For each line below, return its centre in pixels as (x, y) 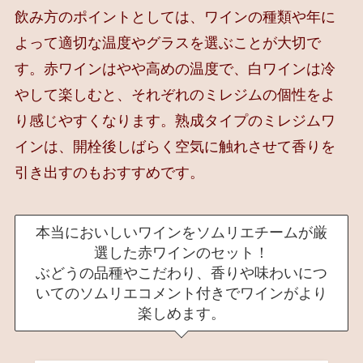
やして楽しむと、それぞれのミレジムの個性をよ (175, 94)
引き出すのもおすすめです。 (109, 172)
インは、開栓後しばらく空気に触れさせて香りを (175, 146)
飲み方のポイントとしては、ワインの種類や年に (175, 17)
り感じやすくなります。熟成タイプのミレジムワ (175, 120)
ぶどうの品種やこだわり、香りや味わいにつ (181, 273)
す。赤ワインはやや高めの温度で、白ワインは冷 (175, 68)
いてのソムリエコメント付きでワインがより (181, 293)
